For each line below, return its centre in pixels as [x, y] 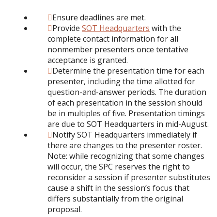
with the [165, 28]
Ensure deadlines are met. [99, 17]
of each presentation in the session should [125, 102]
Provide [67, 28]
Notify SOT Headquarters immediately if [125, 134]
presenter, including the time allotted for [121, 81]
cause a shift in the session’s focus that [118, 188]
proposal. [65, 209]
